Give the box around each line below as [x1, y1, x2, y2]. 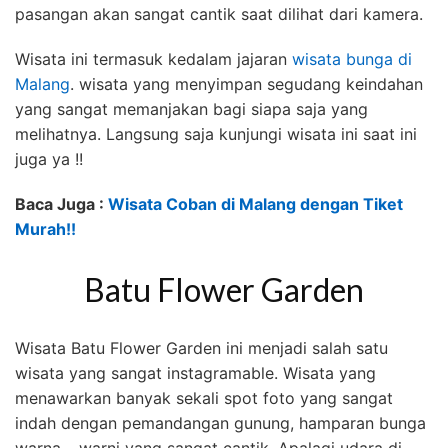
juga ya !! [15, 149, 83, 170]
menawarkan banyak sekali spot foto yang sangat [15, 388, 393, 409]
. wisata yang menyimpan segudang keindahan [70, 74, 423, 95]
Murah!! [15, 219, 76, 240]
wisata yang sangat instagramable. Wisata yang [15, 363, 376, 384]
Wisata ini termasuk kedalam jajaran [15, 49, 292, 70]
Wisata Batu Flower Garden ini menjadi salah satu [15, 338, 388, 359]
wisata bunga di [292, 49, 412, 70]
